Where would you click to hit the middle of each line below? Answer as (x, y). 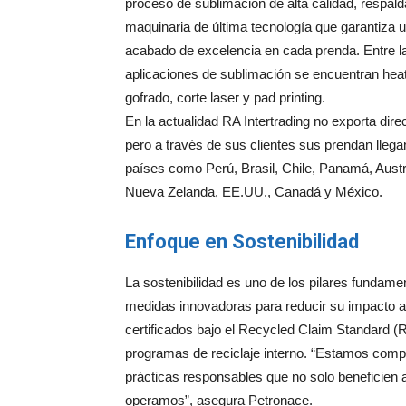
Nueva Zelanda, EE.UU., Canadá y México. (254, 192)
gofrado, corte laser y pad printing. (225, 97)
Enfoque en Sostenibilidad (242, 242)
